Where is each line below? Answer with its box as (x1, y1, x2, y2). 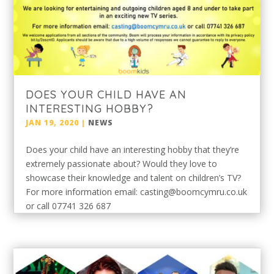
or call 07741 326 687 (26, 199, 111, 212)
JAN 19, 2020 (26, 117, 80, 128)
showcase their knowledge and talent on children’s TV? (26, 171, 242, 183)
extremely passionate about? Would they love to (26, 157, 218, 169)
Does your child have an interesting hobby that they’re (26, 143, 240, 155)
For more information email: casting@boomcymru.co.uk (26, 185, 248, 198)
